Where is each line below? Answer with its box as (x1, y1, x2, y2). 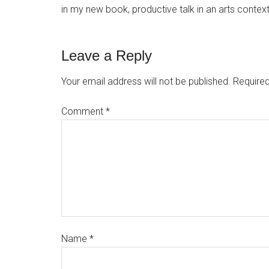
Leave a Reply (61, 47, 152, 64)
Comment (61, 106, 106, 117)
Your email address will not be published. (61, 76, 231, 87)
